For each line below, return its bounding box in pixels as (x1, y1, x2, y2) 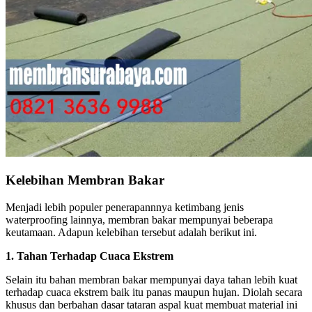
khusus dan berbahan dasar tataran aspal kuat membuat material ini (6, 298, 297, 311)
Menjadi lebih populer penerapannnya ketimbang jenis (6, 201, 244, 213)
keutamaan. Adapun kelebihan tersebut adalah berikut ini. (6, 226, 257, 238)
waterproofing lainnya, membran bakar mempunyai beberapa (6, 213, 273, 226)
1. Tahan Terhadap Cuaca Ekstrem (6, 249, 173, 262)
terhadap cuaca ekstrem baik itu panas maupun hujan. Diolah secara (6, 286, 302, 298)
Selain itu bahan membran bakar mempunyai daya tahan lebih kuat (6, 273, 297, 286)
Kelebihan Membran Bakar (6, 172, 164, 187)
